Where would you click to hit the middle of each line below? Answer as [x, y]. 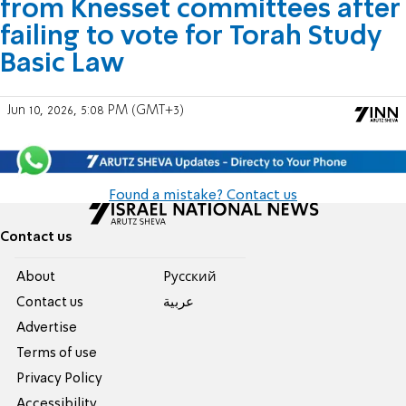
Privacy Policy [60, 379]
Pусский [189, 278]
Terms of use [57, 354]
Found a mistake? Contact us [203, 196]
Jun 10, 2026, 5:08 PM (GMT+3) [96, 111]
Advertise [47, 329]
